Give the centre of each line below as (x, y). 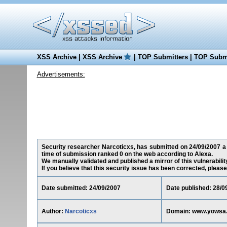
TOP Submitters (163, 57)
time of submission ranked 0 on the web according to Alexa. (127, 154)
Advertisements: (61, 74)
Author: (53, 211)
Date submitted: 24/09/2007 (81, 188)
